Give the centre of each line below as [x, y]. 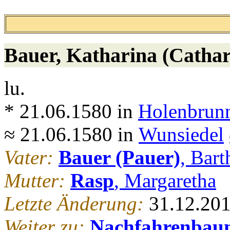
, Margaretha [165, 181]
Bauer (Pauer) [119, 158]
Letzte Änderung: [76, 204]
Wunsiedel [181, 135]
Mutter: [37, 181]
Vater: [31, 158]
